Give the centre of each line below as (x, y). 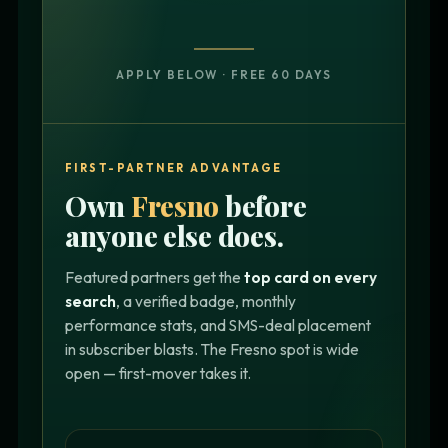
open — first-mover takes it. (158, 372)
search (90, 300)
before (263, 205)
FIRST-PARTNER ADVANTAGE (174, 167)
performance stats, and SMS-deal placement (218, 324)
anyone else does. (174, 235)
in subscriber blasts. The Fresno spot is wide (212, 348)
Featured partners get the (154, 276)
